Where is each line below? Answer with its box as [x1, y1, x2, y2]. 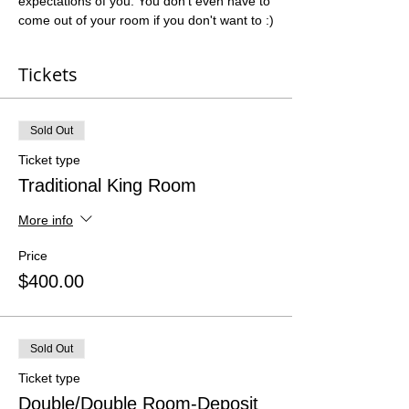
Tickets [18, 62, 78, 87]
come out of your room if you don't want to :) [18, 13, 274, 27]
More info [18, 212, 73, 227]
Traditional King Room [18, 175, 196, 195]
